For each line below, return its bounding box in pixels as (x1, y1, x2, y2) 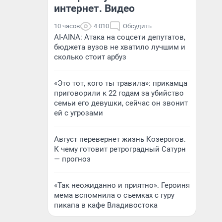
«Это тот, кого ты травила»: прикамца (54, 79, 187, 88)
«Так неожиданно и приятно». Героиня (54, 181, 190, 190)
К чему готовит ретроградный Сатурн (54, 145, 186, 154)
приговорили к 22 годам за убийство (54, 89, 184, 98)
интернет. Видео (54, 2, 135, 14)
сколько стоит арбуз (54, 53, 126, 61)
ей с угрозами (54, 109, 103, 117)
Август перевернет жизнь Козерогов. (54, 135, 186, 144)
